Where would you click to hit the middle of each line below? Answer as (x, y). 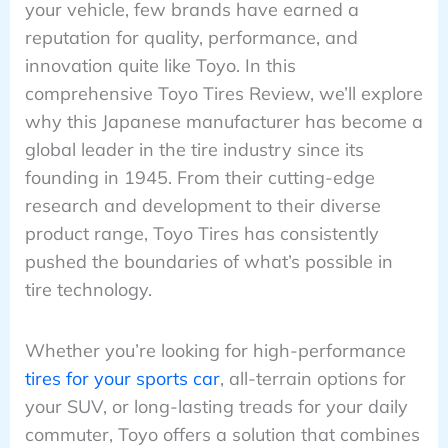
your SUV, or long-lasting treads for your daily (216, 406)
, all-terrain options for (312, 378)
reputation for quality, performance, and (191, 38)
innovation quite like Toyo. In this (160, 66)
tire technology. (88, 290)
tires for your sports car (122, 378)
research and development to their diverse (202, 206)
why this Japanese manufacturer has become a (223, 122)
